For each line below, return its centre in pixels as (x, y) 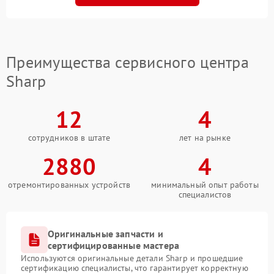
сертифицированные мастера (114, 245)
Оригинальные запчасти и (106, 233)
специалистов (205, 194)
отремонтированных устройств (69, 184)
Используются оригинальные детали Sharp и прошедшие (132, 258)
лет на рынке (205, 137)
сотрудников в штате (69, 137)
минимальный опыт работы (205, 184)
